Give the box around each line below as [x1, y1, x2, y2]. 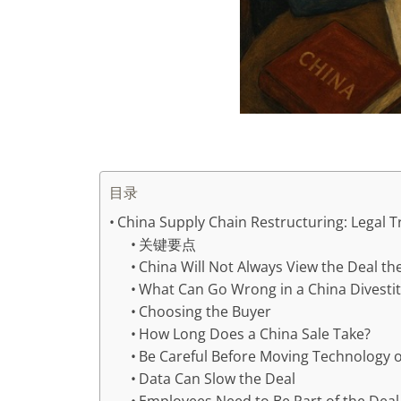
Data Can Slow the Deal [139, 369, 296, 389]
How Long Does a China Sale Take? [139, 324, 371, 345]
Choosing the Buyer [139, 302, 272, 322]
